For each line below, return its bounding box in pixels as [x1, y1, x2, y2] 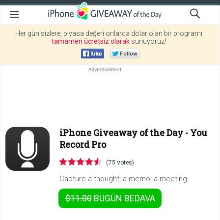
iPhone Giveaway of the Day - [59, 127, 190, 138]
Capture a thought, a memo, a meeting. [59, 174, 189, 183]
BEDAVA [124, 193, 155, 203]
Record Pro [59, 138, 106, 150]
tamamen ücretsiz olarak [52, 37, 130, 45]
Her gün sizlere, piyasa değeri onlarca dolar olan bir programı [15, 29, 202, 37]
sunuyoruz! [130, 37, 166, 45]
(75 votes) [106, 158, 134, 166]
